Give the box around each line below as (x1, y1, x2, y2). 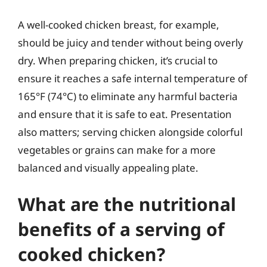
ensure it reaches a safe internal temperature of (18, 71, 247, 85)
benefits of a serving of (18, 217, 225, 241)
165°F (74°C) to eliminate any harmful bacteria (18, 89, 238, 103)
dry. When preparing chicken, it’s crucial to (18, 53, 218, 67)
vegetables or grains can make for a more (18, 142, 216, 157)
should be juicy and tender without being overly (18, 35, 243, 49)
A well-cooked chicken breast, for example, (18, 17, 219, 32)
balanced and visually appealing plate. (18, 160, 198, 175)
